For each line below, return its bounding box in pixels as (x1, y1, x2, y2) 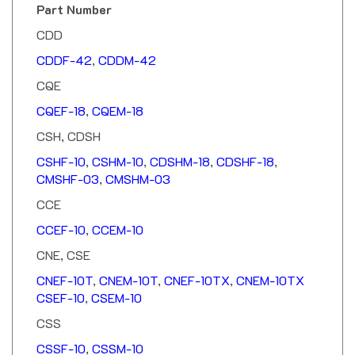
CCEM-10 (92, 207, 143, 224)
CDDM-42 (98, 37, 156, 55)
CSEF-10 (36, 275, 85, 292)
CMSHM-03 (105, 156, 170, 174)
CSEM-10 (91, 275, 142, 292)
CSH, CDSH (36, 113, 101, 131)
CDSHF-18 (216, 139, 274, 156)
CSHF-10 (36, 139, 86, 156)
